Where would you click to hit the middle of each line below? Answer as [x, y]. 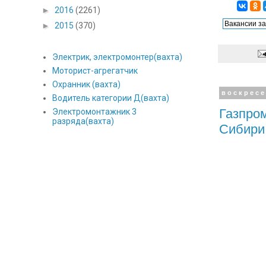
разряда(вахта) [83, 121]
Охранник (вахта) [86, 85]
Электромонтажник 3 [94, 112]
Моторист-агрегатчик [95, 71]
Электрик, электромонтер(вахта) [117, 57]
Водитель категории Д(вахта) [110, 98]
